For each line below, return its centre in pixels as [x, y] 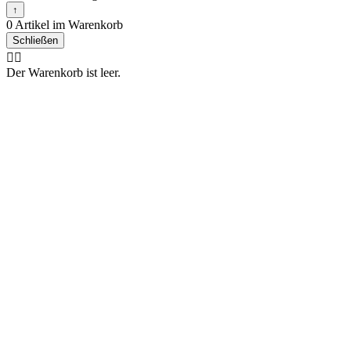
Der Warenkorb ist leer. [63, 72]
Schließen [35, 40]
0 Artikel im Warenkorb [65, 24]
